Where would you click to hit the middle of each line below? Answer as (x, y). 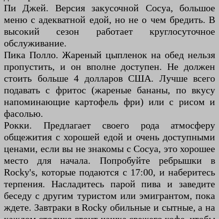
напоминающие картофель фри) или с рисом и (109, 102)
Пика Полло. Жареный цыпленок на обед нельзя (109, 55)
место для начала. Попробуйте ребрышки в (109, 161)
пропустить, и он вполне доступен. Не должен (109, 67)
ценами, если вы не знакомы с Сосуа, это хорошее (109, 149)
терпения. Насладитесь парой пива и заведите (109, 184)
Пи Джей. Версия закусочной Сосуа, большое (109, 8)
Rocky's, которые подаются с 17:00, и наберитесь (109, 172)
